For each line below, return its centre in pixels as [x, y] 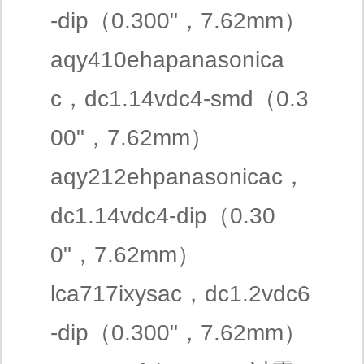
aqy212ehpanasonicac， [178, 177]
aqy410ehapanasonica [167, 60]
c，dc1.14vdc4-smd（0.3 [180, 99]
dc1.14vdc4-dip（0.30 [163, 216]
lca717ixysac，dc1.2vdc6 [180, 294]
